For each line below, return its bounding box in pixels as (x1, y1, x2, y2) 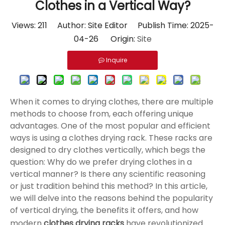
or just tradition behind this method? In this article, (10, 180, 207, 192)
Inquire (105, 56, 127, 65)
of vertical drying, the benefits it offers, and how (10, 204, 198, 216)
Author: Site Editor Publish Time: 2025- (47, 20, 214, 32)
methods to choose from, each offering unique (10, 108, 193, 120)
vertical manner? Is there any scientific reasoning (10, 168, 205, 180)
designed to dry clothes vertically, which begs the (10, 144, 205, 156)
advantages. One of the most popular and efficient (10, 120, 210, 132)
